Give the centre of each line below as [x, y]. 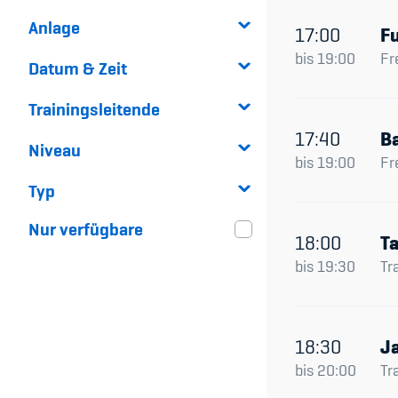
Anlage [54, 27]
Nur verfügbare [86, 229]
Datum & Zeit [78, 68]
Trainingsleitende [94, 109]
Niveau [55, 150]
